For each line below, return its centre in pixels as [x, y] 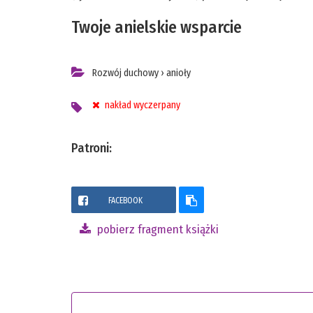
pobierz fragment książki [156, 229]
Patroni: [92, 148]
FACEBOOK [125, 200]
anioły [179, 73]
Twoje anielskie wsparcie [156, 28]
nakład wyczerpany [141, 105]
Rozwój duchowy [125, 73]
